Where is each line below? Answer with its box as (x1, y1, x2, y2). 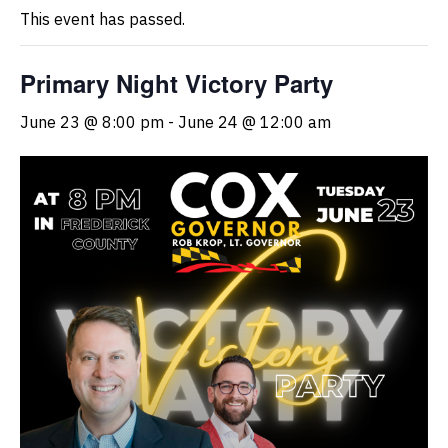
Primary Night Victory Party (20, 66, 333, 101)
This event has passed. (20, 9, 185, 30)
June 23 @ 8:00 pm (20, 112, 164, 133)
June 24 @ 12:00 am (178, 112, 331, 133)
